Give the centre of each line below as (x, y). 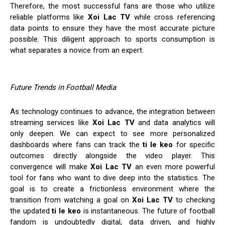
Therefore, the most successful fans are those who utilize (113, 6)
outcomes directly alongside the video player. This (113, 156)
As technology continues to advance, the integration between (113, 112)
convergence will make (50, 167)
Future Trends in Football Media (63, 88)
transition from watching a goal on (71, 200)
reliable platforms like (49, 17)
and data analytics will (175, 123)
